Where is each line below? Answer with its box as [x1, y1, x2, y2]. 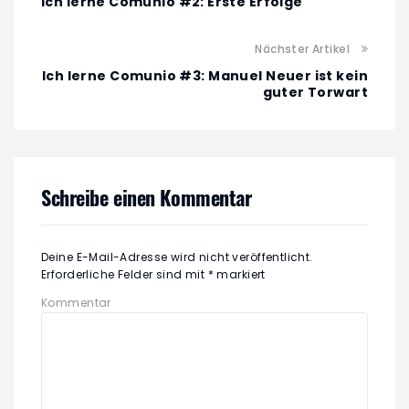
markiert [214, 267, 266, 283]
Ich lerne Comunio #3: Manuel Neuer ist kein [41, 67, 368, 86]
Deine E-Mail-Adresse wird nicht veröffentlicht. [41, 249, 313, 266]
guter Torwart [262, 83, 368, 102]
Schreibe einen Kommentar [41, 183, 252, 213]
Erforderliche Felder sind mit [41, 267, 208, 283]
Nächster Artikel [255, 41, 350, 58]
